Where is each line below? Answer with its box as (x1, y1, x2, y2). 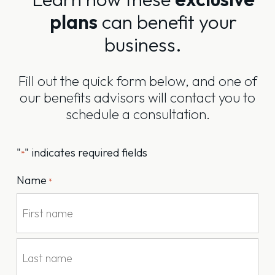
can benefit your (97, 10, 237, 34)
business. (104, 33, 182, 57)
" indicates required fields (25, 145, 147, 160)
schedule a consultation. (65, 105, 210, 123)
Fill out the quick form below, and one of (18, 72, 257, 90)
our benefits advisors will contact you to (20, 88, 255, 107)
